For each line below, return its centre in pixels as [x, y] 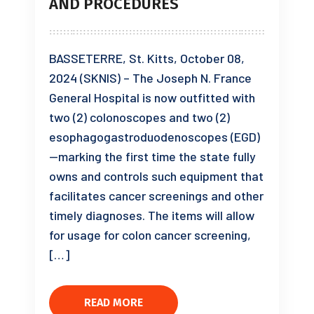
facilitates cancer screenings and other [156, 196]
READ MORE [114, 303]
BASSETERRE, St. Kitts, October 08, [147, 59]
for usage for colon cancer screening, [150, 235]
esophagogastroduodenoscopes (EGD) [155, 137]
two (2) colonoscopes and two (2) [139, 117]
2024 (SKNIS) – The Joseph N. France [150, 78]
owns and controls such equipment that [156, 176]
